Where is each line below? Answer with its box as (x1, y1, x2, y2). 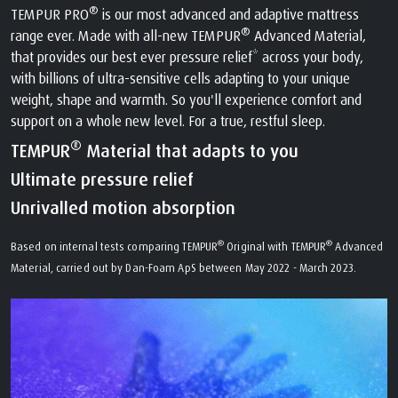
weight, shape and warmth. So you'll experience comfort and (11, 90, 362, 108)
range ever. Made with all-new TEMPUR (11, 26, 241, 44)
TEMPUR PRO (11, 4, 89, 23)
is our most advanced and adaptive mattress (99, 4, 359, 23)
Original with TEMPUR (224, 239, 327, 253)
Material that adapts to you (82, 139, 298, 162)
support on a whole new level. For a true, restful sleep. (11, 111, 325, 130)
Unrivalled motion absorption (11, 195, 235, 219)
